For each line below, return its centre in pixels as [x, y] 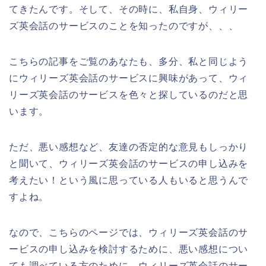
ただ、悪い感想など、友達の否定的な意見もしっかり [129, 147]
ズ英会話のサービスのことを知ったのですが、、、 [124, 26]
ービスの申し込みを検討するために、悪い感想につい [129, 249]
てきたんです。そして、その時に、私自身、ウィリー [129, 9]
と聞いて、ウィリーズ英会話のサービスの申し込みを [129, 163]
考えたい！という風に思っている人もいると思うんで [129, 180]
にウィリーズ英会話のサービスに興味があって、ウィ [129, 78]
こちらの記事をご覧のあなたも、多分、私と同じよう [129, 61]
